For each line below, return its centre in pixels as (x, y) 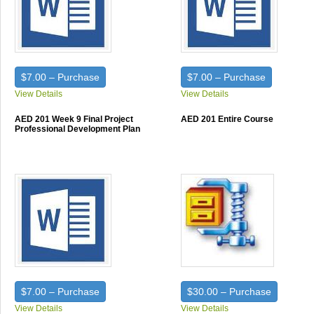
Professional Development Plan (77, 129)
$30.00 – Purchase (230, 292)
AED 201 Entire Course (227, 119)
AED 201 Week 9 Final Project (74, 119)
